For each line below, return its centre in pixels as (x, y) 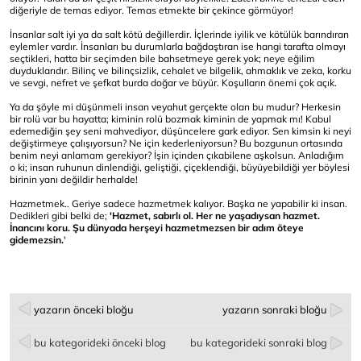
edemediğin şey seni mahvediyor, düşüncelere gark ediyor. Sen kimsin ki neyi (180, 131)
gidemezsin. (37, 240)
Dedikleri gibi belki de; (60, 216)
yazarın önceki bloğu (84, 309)
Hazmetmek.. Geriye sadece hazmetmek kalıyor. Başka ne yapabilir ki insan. (178, 203)
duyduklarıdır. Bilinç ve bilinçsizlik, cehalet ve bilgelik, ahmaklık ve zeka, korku (180, 71)
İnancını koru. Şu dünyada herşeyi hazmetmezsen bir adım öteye (157, 228)
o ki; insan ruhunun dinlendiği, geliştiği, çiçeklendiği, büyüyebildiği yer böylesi (180, 167)
